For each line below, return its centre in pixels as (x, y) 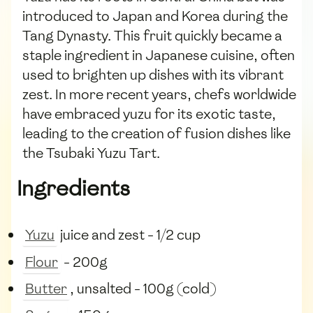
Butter (46, 288)
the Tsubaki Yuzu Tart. (91, 153)
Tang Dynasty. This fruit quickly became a (152, 36)
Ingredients (73, 189)
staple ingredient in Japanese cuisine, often (159, 55)
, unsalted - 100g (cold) (143, 288)
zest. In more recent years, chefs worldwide (159, 94)
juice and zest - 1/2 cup (129, 235)
